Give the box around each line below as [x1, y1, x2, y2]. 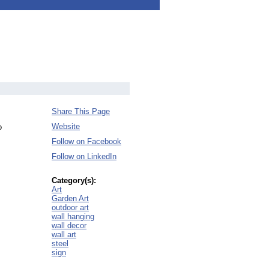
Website [52, 122, 80, 131]
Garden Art [52, 194, 89, 203]
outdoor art [52, 203, 89, 212]
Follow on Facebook [52, 137, 121, 146]
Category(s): [52, 176, 96, 185]
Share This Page [52, 107, 110, 116]
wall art [52, 230, 76, 239]
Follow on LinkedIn [52, 152, 116, 161]
